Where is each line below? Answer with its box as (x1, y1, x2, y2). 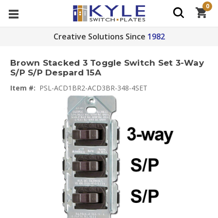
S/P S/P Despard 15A (10, 68, 101, 78)
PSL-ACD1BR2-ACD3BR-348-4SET (39, 83, 147, 92)
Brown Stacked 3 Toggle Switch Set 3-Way (10, 58, 204, 68)
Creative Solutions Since (53, 31, 145, 42)
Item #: (10, 83, 36, 92)
